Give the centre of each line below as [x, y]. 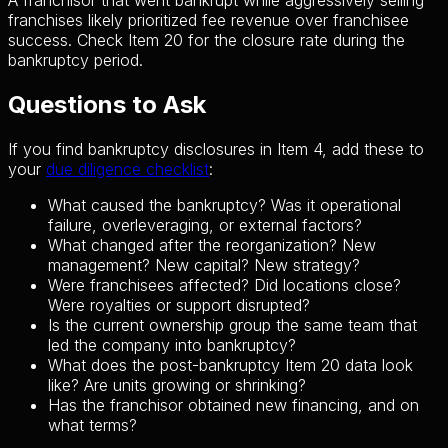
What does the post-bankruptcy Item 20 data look [230, 365]
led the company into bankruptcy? [172, 345]
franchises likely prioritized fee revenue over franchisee [208, 20]
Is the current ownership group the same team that [232, 325]
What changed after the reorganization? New [212, 245]
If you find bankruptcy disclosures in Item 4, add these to [216, 149]
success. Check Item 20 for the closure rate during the [206, 40]
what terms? [92, 425]
